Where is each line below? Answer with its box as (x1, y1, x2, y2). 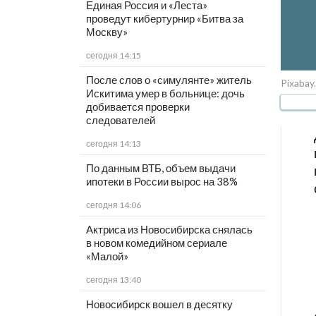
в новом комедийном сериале (85, 236, 227, 250)
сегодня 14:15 (85, 50, 141, 61)
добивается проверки (85, 100, 190, 114)
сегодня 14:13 (85, 138, 141, 150)
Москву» (85, 25, 128, 39)
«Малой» (85, 250, 128, 263)
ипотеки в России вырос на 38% (85, 175, 238, 188)
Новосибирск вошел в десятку (85, 298, 233, 311)
